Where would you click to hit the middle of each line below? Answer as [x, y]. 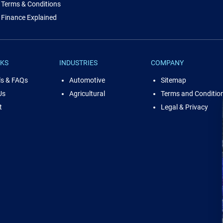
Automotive [87, 80]
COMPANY [167, 63]
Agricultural [87, 94]
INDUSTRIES [78, 63]
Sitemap [173, 80]
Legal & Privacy [184, 107]
